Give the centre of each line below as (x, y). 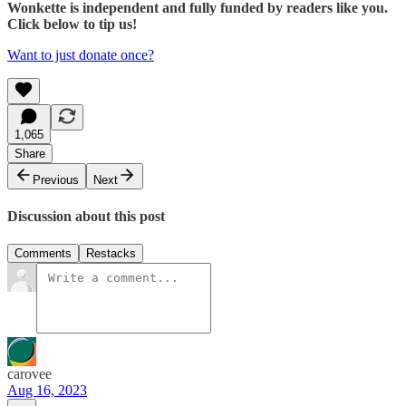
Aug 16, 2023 (47, 391)
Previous (56, 179)
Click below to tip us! (72, 24)
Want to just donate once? (81, 54)
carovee (29, 374)
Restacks (111, 254)
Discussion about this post (86, 217)
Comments (43, 254)
